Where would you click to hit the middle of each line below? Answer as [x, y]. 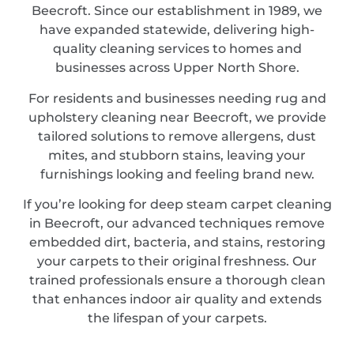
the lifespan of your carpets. [177, 318]
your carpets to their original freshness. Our [177, 262]
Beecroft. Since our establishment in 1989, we [177, 11]
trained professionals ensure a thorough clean [177, 281]
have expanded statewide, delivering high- [177, 30]
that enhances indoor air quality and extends [177, 299]
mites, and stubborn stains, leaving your [177, 155]
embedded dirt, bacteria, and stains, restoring [177, 243]
